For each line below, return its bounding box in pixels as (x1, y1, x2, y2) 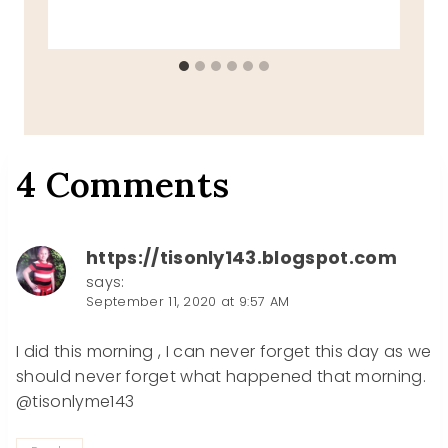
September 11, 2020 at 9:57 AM (86, 293, 290, 311)
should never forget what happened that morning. (16, 365, 427, 389)
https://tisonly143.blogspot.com (86, 245, 397, 271)
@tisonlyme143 (16, 390, 135, 414)
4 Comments (16, 162, 230, 208)
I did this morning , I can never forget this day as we (16, 340, 432, 364)
